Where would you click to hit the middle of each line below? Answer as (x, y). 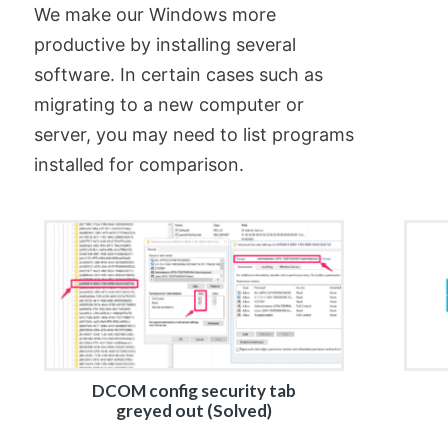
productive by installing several (164, 44)
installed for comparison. (138, 164)
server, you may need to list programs (193, 134)
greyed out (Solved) (193, 410)
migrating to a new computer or (168, 104)
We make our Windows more (154, 14)
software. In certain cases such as (178, 74)
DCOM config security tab (193, 390)
